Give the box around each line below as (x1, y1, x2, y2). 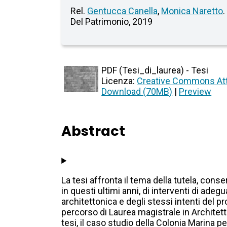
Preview (179, 86, 212, 97)
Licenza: (101, 75, 137, 87)
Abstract (61, 122, 126, 141)
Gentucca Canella (87, 6, 158, 17)
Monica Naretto (161, 6, 223, 17)
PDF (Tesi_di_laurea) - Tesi (101, 65, 209, 76)
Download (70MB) (101, 86, 173, 97)
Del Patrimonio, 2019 (70, 16, 153, 27)
